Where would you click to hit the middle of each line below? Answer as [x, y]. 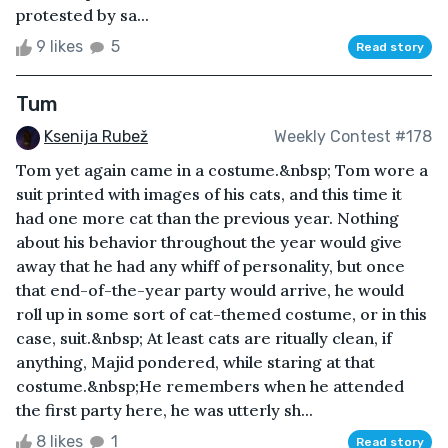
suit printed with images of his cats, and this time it [209, 193]
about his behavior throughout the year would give [209, 241]
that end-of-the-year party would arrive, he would [210, 289]
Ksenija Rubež [96, 136]
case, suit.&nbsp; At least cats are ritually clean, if [204, 337]
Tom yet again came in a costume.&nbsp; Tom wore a [222, 169]
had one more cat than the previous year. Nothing [207, 217]
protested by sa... [82, 14]
